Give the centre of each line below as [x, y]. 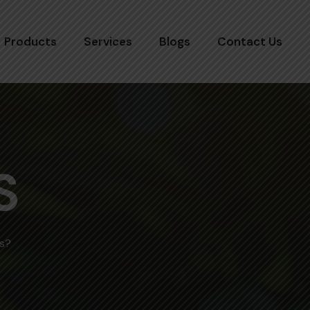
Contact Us [250, 42]
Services [108, 42]
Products [30, 42]
